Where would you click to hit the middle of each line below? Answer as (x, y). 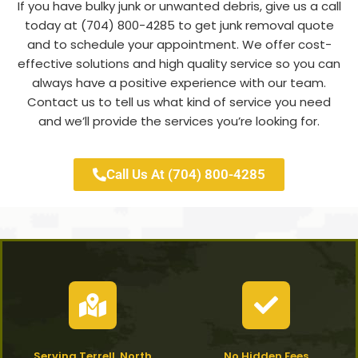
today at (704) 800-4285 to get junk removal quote (179, 25)
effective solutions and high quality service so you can (179, 63)
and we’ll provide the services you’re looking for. (179, 121)
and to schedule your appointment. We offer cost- (179, 44)
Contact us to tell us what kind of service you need (179, 101)
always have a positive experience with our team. (179, 82)
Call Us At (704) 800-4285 (186, 175)
